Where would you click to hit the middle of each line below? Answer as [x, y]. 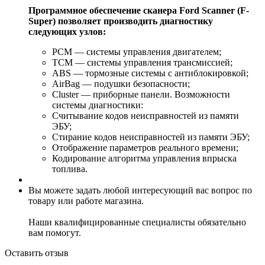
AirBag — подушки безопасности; [121, 83]
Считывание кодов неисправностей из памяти [146, 115]
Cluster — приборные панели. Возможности [141, 94]
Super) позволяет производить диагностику [121, 21]
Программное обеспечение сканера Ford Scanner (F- [139, 10]
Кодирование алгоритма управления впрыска [144, 158]
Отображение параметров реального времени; [145, 147]
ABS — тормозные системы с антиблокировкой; [150, 73]
